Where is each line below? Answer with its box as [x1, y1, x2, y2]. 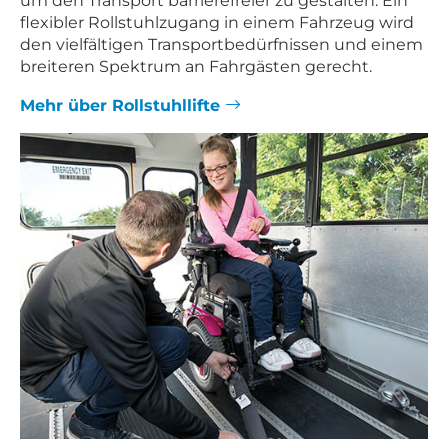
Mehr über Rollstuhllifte [20, 95, 225, 116]
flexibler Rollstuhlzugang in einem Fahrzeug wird [20, 11, 414, 32]
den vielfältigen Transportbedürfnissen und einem [20, 33, 423, 54]
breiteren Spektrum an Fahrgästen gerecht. [20, 55, 372, 76]
